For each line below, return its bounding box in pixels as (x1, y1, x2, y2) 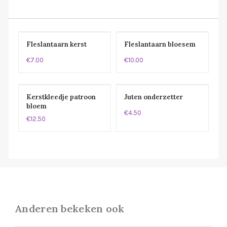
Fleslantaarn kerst (26, 40, 87, 49)
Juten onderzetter (124, 92, 183, 101)
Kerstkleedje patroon (26, 92, 96, 101)
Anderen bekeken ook (15, 202, 125, 215)
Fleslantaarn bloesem (124, 40, 196, 49)
